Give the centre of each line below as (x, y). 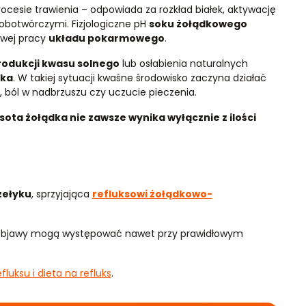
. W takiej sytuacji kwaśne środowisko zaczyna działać (139, 78)
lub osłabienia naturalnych (183, 64)
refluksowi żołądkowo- (152, 194)
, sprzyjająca (61, 194)
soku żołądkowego (198, 24)
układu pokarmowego (106, 38)
